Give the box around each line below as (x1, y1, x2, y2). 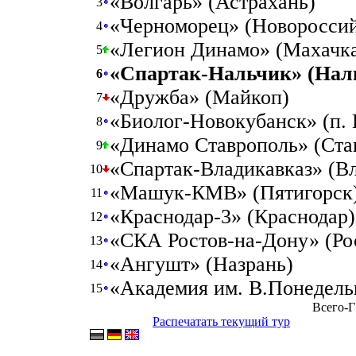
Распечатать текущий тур (153, 315, 290, 328)
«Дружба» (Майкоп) (110, 86, 289, 109)
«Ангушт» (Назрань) (110, 253, 293, 276)
